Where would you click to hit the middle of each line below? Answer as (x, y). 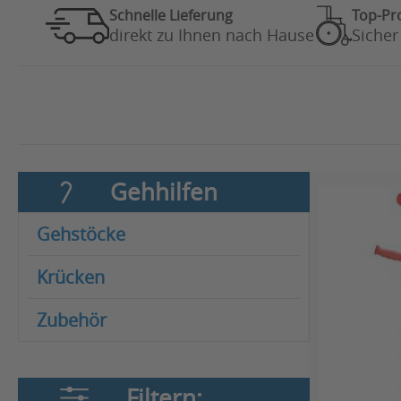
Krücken (71, 277)
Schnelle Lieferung (171, 15)
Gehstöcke (81, 234)
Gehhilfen (164, 192)
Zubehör (72, 320)
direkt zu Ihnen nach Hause (211, 35)
